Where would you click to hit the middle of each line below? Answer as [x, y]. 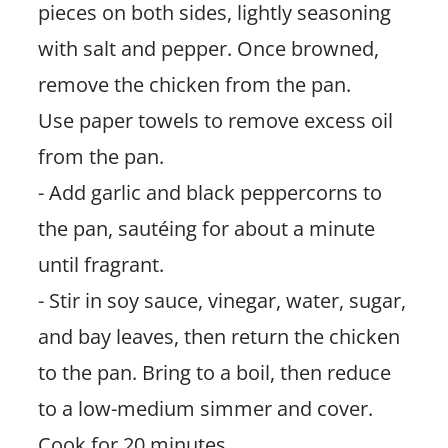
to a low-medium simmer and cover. [205, 408]
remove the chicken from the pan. [194, 84]
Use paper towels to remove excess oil [215, 120]
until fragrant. [100, 264]
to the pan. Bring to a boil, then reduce [214, 372]
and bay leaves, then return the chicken [218, 336]
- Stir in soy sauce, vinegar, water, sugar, [221, 300]
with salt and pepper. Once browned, [208, 48]
